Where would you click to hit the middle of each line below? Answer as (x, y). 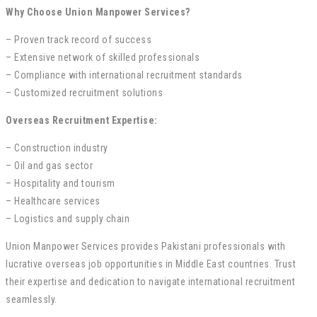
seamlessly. (31, 299)
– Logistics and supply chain (68, 218)
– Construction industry (57, 148)
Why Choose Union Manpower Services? (98, 12)
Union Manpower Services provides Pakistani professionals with (146, 246)
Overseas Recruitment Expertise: (82, 120)
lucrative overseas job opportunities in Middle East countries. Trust (151, 264)
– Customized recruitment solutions (84, 92)
